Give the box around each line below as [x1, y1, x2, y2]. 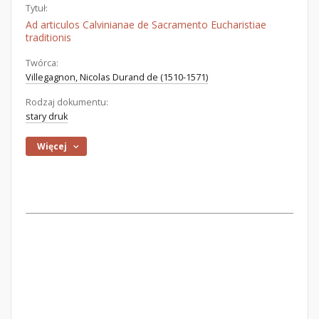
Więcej [37, 140, 68, 152]
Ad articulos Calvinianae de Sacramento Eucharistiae [26, 18, 266, 31]
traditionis [26, 31, 71, 44]
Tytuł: [26, 2, 48, 14]
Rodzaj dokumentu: [26, 96, 108, 108]
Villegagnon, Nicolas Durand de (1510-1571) [26, 71, 208, 83]
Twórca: [26, 57, 58, 69]
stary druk [26, 110, 68, 122]
